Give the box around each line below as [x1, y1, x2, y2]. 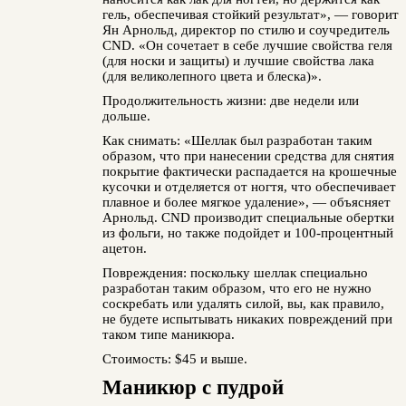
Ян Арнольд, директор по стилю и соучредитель [101, 23, 390, 37]
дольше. [101, 109, 150, 123]
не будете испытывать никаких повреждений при [101, 312, 392, 326]
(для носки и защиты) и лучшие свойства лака [101, 53, 374, 68]
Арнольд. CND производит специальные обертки [101, 210, 394, 225]
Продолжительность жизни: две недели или [101, 93, 359, 108]
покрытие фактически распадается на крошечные [101, 164, 397, 179]
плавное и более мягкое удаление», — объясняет [101, 195, 391, 209]
